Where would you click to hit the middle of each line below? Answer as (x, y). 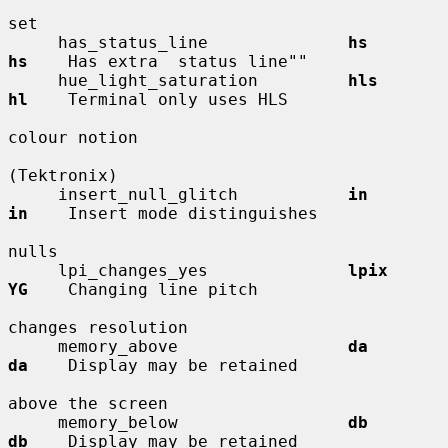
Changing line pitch (143, 289)
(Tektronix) (63, 175)
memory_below (203, 422)
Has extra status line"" (168, 61)
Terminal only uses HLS (158, 99)
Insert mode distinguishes (173, 213)
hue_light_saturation (203, 80)
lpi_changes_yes (203, 270)
